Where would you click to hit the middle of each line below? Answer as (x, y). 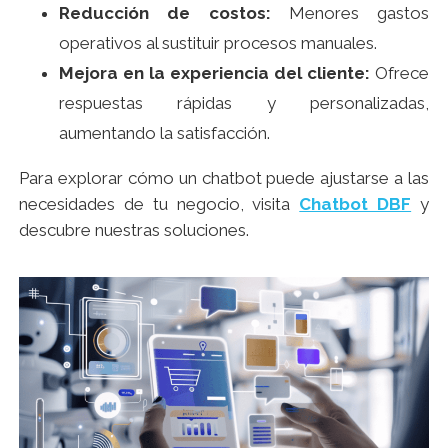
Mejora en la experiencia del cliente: (214, 73)
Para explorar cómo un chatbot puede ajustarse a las (224, 178)
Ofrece (399, 73)
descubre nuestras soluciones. (134, 230)
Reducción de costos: (165, 13)
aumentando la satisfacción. (164, 133)
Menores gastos (349, 13)
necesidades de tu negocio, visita (159, 204)
